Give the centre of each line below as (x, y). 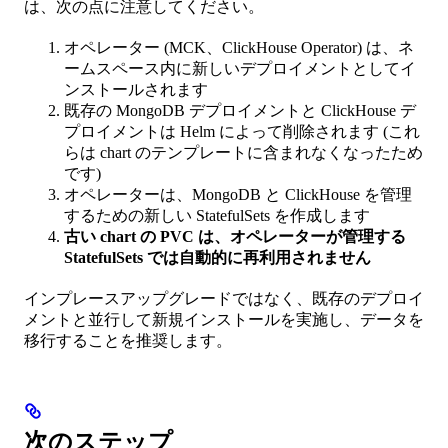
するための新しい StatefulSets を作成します (217, 215)
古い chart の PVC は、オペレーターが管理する (235, 236)
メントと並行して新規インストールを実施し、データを (224, 319)
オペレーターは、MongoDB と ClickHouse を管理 (238, 194)
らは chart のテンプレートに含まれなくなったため (243, 152)
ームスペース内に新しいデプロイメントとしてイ (240, 68)
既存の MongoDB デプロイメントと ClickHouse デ (240, 110)
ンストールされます (136, 89)
